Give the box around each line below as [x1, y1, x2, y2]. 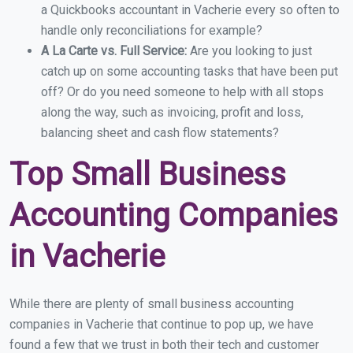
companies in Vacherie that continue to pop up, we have [9, 317, 314, 333]
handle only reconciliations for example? [41, 23, 262, 39]
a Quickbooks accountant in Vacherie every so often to [41, 2, 340, 18]
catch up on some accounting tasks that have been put [41, 64, 338, 80]
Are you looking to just [190, 43, 312, 59]
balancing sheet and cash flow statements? [41, 125, 279, 141]
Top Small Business [9, 156, 286, 194]
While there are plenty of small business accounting [9, 296, 294, 312]
